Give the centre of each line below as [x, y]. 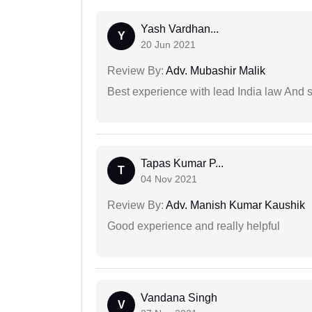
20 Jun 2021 [168, 45]
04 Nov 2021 [169, 179]
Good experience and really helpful [194, 226]
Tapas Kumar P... [182, 164]
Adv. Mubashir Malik [214, 71]
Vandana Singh [179, 298]
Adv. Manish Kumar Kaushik [234, 205]
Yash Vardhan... [180, 29]
